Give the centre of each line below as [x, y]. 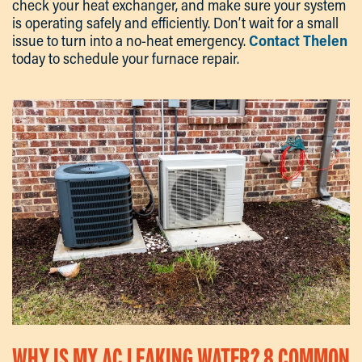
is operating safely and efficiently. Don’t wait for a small [175, 23]
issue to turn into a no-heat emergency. [130, 41]
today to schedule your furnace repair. [126, 59]
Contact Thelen [298, 41]
